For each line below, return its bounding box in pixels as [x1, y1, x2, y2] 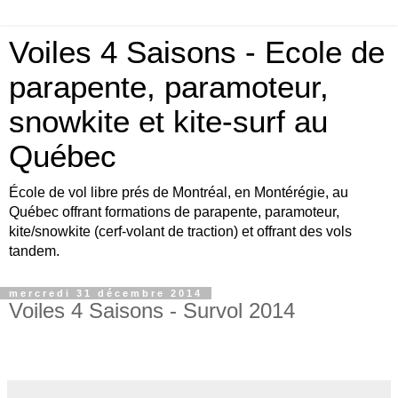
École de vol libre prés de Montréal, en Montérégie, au [9, 185, 348, 200]
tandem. [9, 243, 60, 259]
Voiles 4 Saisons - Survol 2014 [9, 298, 295, 322]
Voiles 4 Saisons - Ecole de [9, 36, 385, 69]
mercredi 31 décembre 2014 [9, 288, 203, 298]
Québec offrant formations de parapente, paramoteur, [9, 204, 339, 219]
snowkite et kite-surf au [9, 105, 328, 139]
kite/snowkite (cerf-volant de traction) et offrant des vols [9, 224, 352, 239]
